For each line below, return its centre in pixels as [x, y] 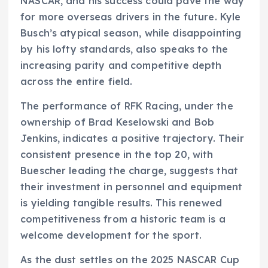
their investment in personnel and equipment [132, 186]
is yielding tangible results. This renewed [121, 202]
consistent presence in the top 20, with [117, 154]
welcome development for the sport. [111, 235]
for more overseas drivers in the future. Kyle [131, 16]
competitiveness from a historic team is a [123, 219]
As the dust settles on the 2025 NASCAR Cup [130, 259]
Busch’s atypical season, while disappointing [131, 33]
